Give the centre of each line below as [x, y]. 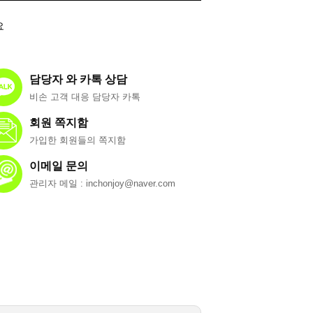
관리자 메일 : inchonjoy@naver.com [102, 183]
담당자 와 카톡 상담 [78, 79]
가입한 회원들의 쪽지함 [78, 140]
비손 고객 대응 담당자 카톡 [85, 97]
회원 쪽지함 [59, 123]
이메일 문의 [59, 166]
